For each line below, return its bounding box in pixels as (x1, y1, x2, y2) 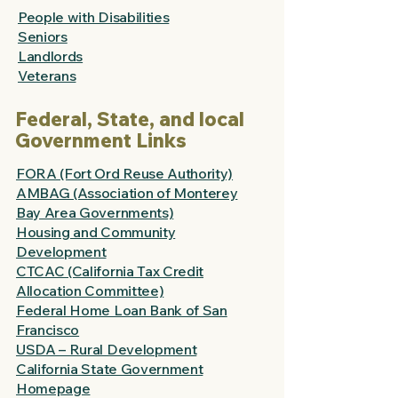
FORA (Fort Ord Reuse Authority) (16, 164, 234, 182)
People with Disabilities (18, 8, 170, 26)
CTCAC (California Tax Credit (16, 262, 204, 280)
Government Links (15, 128, 187, 153)
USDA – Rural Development (16, 340, 197, 358)
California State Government (16, 360, 203, 378)
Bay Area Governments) (16, 203, 174, 221)
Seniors (18, 28, 68, 45)
